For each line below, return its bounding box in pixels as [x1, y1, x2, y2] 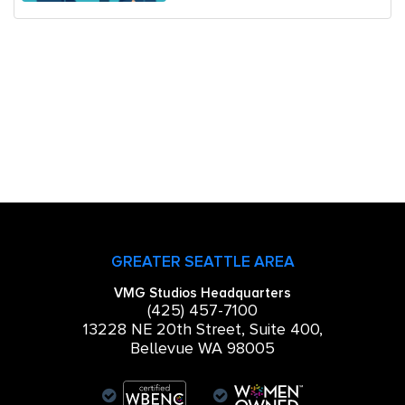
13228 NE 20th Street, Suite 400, [82, 319, 323, 338]
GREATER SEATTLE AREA [110, 252, 295, 269]
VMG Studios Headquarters [114, 285, 291, 300]
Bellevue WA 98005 [130, 338, 275, 357]
